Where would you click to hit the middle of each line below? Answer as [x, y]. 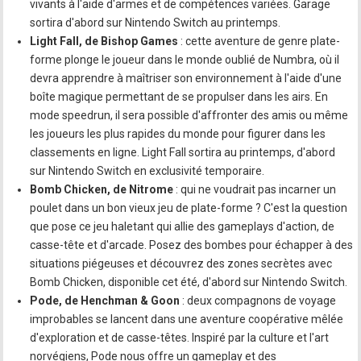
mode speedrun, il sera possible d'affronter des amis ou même [189, 116]
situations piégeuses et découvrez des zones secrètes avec [181, 264]
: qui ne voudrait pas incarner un [255, 190]
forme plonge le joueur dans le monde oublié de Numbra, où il [185, 60]
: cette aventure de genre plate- [259, 41]
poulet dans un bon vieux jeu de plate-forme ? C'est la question [189, 208]
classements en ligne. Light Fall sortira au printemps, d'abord [183, 153]
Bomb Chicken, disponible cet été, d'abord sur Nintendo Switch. [189, 282]
